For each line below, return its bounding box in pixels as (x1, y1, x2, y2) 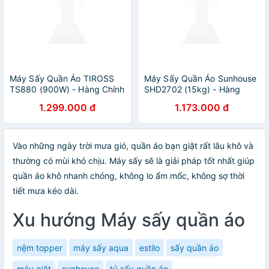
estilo (139, 242, 160, 253)
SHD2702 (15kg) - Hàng (144, 84, 241, 94)
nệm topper (17, 242, 62, 253)
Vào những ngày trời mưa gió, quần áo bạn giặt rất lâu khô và (13, 141, 253, 151)
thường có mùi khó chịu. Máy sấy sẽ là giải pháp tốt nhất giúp (13, 156, 255, 166)
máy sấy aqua (73, 242, 128, 253)
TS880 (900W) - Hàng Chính (10, 84, 125, 94)
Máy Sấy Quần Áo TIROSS (10, 73, 115, 83)
